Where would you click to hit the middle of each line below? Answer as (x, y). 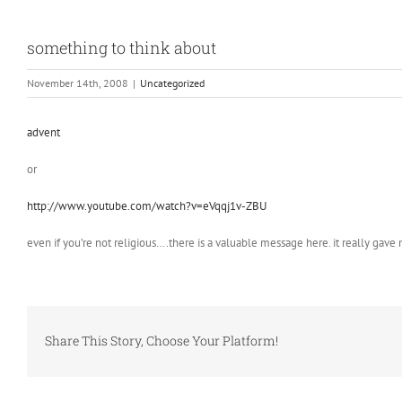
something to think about (122, 48)
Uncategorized (172, 83)
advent (44, 132)
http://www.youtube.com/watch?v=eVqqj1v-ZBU (147, 206)
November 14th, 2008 (78, 83)
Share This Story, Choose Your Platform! (162, 341)
